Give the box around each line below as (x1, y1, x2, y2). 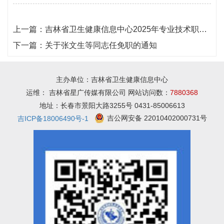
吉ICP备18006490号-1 (17, 114, 88, 122)
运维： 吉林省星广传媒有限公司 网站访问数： (26, 88, 170, 96)
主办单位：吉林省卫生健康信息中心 (56, 75, 168, 83)
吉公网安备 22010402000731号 (106, 114, 207, 122)
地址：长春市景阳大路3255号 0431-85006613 (39, 101, 185, 109)
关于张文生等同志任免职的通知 (45, 41, 157, 49)
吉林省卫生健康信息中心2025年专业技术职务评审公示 (45, 25, 199, 33)
